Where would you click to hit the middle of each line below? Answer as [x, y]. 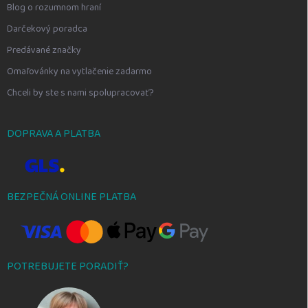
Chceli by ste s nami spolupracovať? [80, 93]
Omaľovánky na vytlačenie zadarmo [79, 72]
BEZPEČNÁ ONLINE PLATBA [71, 197]
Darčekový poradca [47, 29]
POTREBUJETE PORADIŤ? [68, 267]
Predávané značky [44, 51]
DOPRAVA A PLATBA [54, 134]
